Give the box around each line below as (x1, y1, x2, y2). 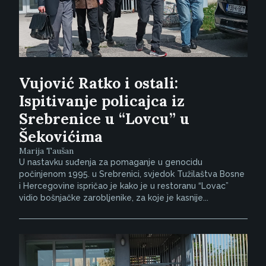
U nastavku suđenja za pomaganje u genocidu (18, 157, 202, 167)
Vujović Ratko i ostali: (18, 73, 178, 93)
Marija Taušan (18, 145, 74, 156)
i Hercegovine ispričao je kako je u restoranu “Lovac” (18, 180, 229, 191)
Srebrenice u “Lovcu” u (18, 109, 189, 128)
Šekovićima (18, 126, 103, 146)
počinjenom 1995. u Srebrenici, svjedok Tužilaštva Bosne (18, 169, 245, 179)
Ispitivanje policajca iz (18, 91, 185, 110)
